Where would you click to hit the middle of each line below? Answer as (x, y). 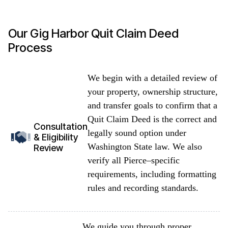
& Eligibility (56, 137)
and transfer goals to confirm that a (152, 105)
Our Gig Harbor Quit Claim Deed (93, 33)
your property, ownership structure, (153, 91)
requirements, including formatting (152, 174)
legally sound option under (137, 133)
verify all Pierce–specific (134, 160)
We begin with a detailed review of (152, 78)
